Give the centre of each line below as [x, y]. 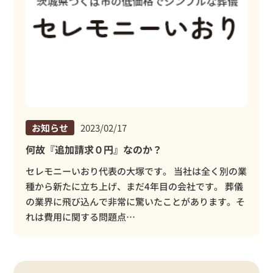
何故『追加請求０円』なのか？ [94, 149]
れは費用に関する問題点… [81, 216]
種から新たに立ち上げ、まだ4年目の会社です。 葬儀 [135, 186]
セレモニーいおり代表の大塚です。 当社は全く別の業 [136, 171]
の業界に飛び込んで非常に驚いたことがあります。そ [136, 201]
